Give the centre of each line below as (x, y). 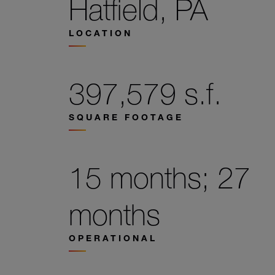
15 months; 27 (160, 177)
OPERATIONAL (113, 238)
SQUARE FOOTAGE (126, 117)
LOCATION (101, 33)
